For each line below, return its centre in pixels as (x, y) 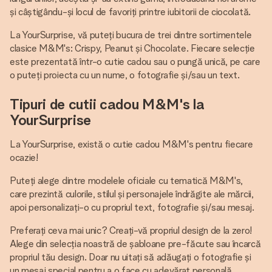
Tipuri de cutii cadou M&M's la (107, 104)
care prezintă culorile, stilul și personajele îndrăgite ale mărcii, (132, 194)
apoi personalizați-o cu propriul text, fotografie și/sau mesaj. (132, 207)
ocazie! (24, 158)
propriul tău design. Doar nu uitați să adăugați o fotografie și (131, 257)
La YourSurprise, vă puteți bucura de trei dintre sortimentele (131, 35)
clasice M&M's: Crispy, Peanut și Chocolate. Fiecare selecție (132, 48)
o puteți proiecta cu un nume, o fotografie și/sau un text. (125, 75)
